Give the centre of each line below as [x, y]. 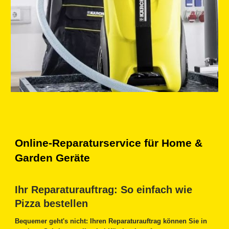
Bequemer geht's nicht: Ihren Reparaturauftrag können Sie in [111, 221]
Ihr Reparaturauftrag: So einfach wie [104, 190]
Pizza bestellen [52, 204]
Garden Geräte [53, 158]
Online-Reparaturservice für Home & [109, 143]
